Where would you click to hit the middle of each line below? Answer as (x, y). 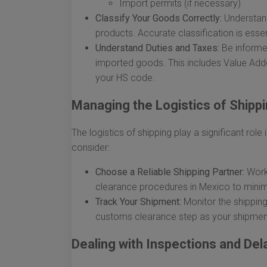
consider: (91, 148)
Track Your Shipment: (138, 202)
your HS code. (125, 78)
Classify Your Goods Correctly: (159, 18)
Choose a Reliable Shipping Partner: (170, 172)
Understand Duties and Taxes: (157, 48)
